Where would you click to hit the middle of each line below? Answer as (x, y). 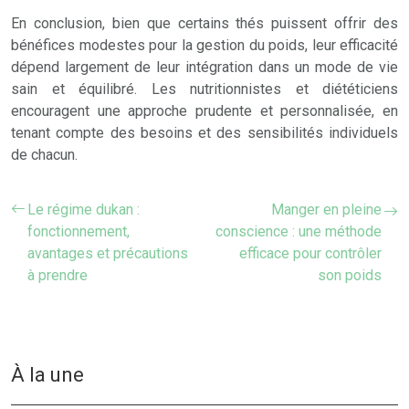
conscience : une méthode (299, 231)
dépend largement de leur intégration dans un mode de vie (204, 67)
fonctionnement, (79, 231)
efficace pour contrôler (310, 253)
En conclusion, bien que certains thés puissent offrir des (204, 23)
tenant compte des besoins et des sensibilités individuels (204, 133)
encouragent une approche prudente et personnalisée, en (204, 111)
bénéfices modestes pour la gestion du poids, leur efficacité (204, 45)
